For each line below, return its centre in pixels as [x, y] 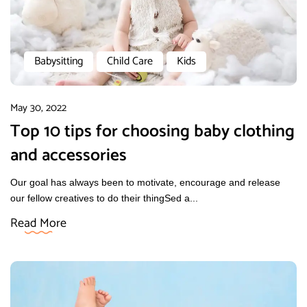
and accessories [69, 156]
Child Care [130, 62]
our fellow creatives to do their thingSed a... [104, 198]
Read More [38, 224]
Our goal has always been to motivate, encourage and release [145, 183]
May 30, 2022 [38, 108]
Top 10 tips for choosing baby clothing [152, 132]
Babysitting [59, 62]
